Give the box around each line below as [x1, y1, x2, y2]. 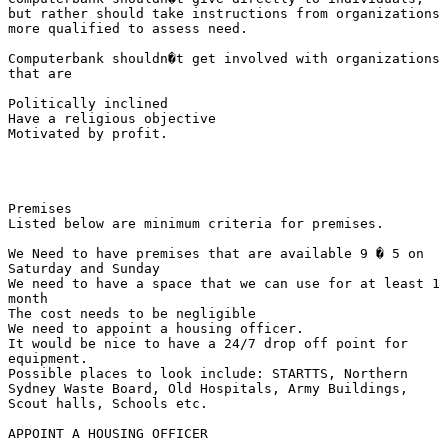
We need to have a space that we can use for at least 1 [8, 275, 440, 291]
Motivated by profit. [8, 125, 168, 141]
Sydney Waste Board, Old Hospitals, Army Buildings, [8, 380, 408, 396]
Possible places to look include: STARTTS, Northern [8, 365, 408, 381]
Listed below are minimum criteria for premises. [8, 215, 384, 231]
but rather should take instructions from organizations [8, 5, 440, 21]
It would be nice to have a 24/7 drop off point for [8, 335, 408, 351]
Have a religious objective [8, 110, 224, 126]
